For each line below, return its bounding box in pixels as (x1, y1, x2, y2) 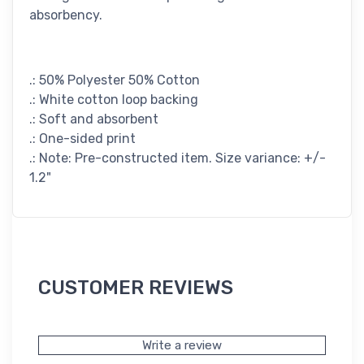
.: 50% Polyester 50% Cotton (29, 72, 200, 89)
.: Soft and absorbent (29, 111, 158, 128)
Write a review (142, 338, 222, 353)
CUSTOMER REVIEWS (38, 276, 233, 300)
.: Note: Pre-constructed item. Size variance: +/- (29, 150, 326, 167)
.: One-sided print (29, 131, 136, 147)
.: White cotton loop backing (29, 92, 198, 108)
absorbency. (29, 7, 102, 24)
